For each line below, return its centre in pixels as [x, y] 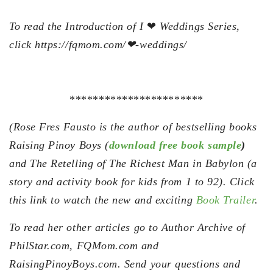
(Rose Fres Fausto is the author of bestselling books [133, 126]
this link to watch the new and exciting [103, 200]
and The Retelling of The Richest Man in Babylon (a [133, 163]
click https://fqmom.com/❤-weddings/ [98, 44]
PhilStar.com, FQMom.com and [84, 245]
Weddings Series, [198, 26]
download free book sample [175, 145]
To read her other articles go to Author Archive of [128, 227]
